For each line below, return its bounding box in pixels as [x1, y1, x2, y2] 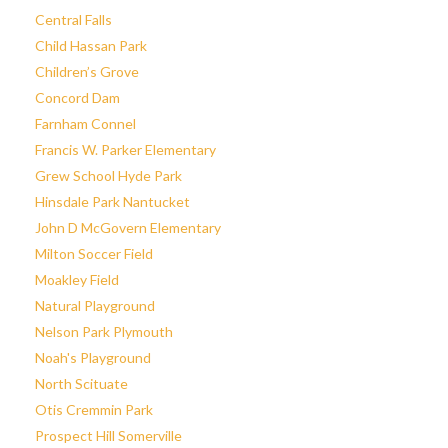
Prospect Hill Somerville [35, 427, 182, 444]
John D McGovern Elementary [35, 219, 221, 236]
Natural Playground [35, 297, 155, 314]
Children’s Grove [35, 63, 139, 80]
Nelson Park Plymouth [35, 323, 173, 340]
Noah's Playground [35, 349, 151, 366]
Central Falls [35, 11, 112, 28]
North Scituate [35, 375, 128, 392]
